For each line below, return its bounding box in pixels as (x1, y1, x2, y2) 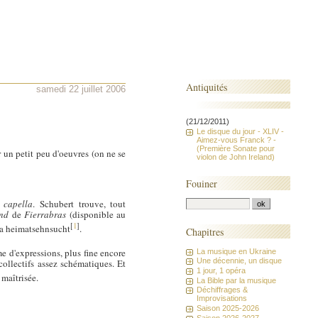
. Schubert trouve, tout (32, 197, 126, 211)
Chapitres (186, 224, 224, 238)
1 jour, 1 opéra (197, 265, 246, 275)
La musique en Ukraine (197, 246, 277, 256)
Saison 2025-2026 (197, 304, 260, 313)
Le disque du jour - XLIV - (197, 126, 285, 136)
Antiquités (186, 79, 228, 94)
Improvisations (197, 294, 248, 303)
